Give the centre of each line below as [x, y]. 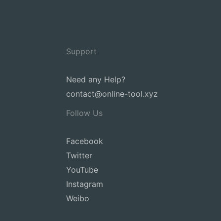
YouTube [82, 169]
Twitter [79, 155]
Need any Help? [96, 79]
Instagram [85, 184]
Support [81, 51]
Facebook [85, 141]
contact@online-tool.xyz [112, 93]
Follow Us [84, 113]
